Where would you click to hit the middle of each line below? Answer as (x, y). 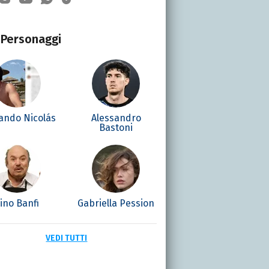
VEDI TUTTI (67, 238)
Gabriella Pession (116, 203)
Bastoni (116, 127)
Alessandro (116, 118)
